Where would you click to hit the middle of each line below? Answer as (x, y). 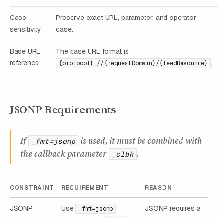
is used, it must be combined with (140, 140)
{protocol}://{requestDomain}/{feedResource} (134, 64)
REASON (159, 188)
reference (24, 63)
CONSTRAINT (32, 188)
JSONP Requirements (63, 109)
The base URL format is (92, 51)
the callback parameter (64, 154)
